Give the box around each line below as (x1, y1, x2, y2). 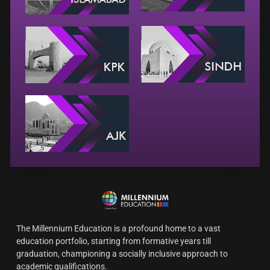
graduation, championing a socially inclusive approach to (16, 248, 228, 259)
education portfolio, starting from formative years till (16, 236, 211, 246)
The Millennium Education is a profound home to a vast (16, 223, 221, 233)
